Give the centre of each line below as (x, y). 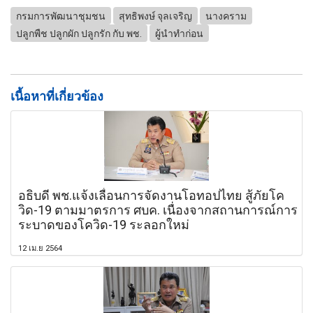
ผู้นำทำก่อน (179, 33)
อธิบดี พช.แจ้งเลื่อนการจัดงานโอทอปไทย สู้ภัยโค (151, 196)
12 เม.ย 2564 (40, 249)
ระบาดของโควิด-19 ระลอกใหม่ (104, 225)
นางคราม (226, 16)
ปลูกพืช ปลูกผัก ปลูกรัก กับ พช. (79, 33)
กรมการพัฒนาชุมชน (61, 16)
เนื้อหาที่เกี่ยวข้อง (57, 96)
